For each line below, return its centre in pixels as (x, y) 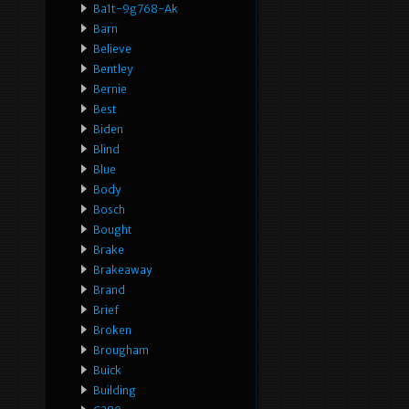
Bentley (113, 69)
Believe (112, 49)
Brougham (121, 351)
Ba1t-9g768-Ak (136, 9)
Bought (113, 230)
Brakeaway (122, 270)
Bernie (110, 89)
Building (115, 391)
